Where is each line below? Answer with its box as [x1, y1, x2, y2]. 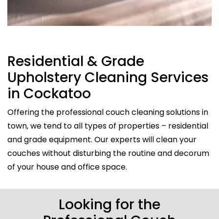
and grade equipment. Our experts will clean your [7, 133, 197, 145]
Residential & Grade [7, 51, 144, 71]
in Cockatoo [7, 84, 91, 103]
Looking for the [59, 195, 160, 214]
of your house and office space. [7, 161, 127, 173]
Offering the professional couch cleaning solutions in [7, 106, 208, 118]
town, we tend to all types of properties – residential [7, 120, 208, 131]
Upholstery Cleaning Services [7, 67, 209, 87]
